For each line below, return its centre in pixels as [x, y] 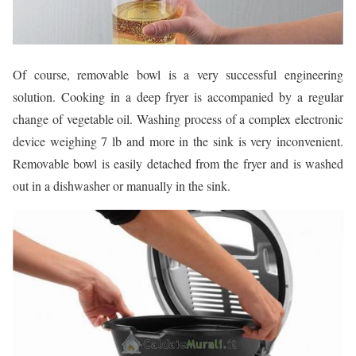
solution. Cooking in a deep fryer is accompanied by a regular [178, 96]
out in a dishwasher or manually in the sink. [122, 185]
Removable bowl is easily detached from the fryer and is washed [178, 163]
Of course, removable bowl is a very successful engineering [178, 74]
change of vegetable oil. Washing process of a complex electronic [178, 118]
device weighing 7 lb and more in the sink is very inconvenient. [178, 141]
